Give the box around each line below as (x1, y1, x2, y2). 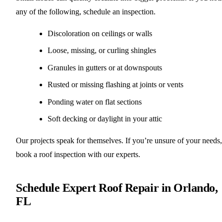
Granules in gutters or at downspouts (48, 63, 162, 72)
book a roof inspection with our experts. (16, 150, 140, 159)
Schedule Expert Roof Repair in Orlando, (16, 181, 218, 194)
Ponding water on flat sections (48, 97, 142, 106)
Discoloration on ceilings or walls (48, 29, 152, 38)
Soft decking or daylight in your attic (48, 114, 162, 123)
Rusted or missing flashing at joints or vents (48, 80, 183, 89)
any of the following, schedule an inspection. (16, 7, 156, 16)
